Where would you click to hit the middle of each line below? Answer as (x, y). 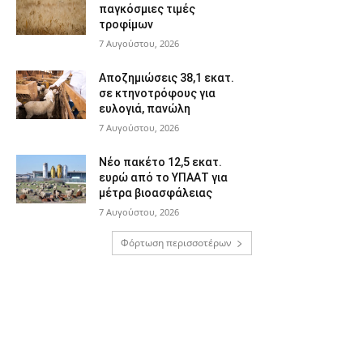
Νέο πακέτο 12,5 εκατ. (160, 162)
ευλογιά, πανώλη (144, 109)
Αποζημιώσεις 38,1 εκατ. (166, 78)
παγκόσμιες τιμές (147, 9)
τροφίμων (126, 25)
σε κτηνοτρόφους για (157, 94)
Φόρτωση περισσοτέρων (176, 243)
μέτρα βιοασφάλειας (155, 193)
